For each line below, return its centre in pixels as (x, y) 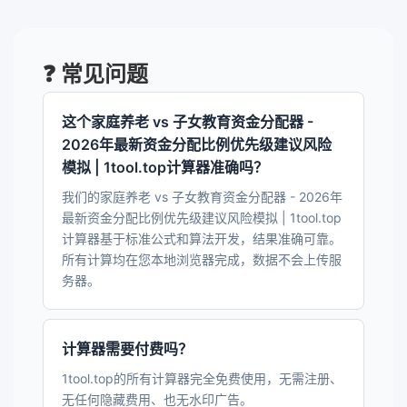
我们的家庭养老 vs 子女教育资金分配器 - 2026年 (202, 197)
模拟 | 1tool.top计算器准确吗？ (165, 167)
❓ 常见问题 (95, 74)
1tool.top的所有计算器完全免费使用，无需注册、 (202, 378)
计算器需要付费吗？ (127, 349)
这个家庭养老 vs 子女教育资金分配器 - (188, 122)
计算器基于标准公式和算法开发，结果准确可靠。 (202, 238)
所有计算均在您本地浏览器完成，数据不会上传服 (202, 259)
